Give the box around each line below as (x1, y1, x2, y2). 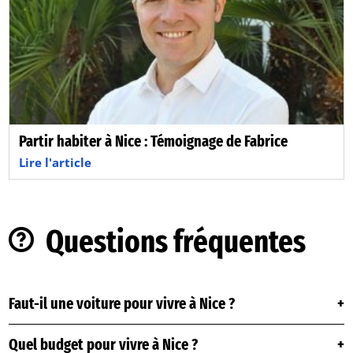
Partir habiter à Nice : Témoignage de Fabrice (19, 132, 288, 151)
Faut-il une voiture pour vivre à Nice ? (9, 294, 236, 314)
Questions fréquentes (45, 223, 306, 262)
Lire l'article (19, 154, 92, 171)
